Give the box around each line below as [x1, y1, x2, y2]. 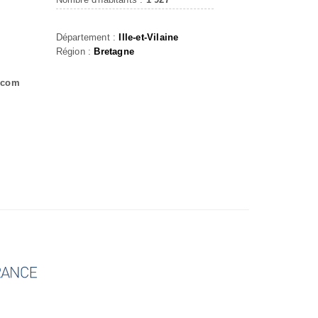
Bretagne [94, 46, 134, 57]
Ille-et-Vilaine [119, 32, 179, 43]
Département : [55, 32, 119, 43]
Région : [55, 46, 94, 57]
